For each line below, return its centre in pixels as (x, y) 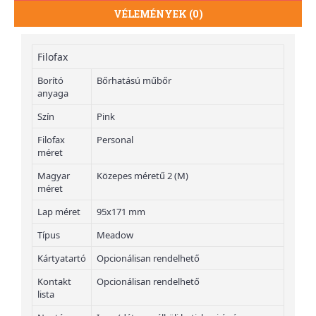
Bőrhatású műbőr (134, 81)
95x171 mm (121, 212)
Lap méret (59, 212)
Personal (115, 140)
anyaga (53, 93)
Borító (50, 81)
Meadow (115, 235)
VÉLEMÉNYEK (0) (158, 14)
